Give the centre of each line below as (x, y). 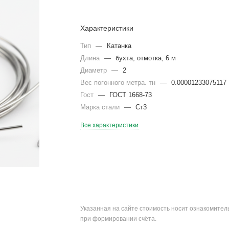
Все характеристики (110, 125)
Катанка (119, 46)
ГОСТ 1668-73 (131, 95)
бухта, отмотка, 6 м (146, 58)
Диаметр (95, 70)
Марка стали (101, 107)
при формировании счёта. (119, 219)
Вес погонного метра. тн (119, 83)
